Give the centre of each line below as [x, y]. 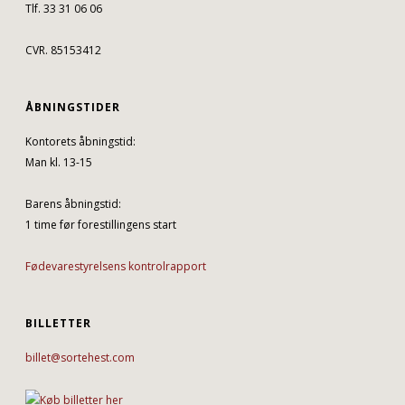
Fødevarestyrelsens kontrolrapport [116, 266]
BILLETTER [59, 323]
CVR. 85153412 [64, 50]
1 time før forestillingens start [101, 225]
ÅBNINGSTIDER [73, 107]
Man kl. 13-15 [59, 162]
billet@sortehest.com [80, 358]
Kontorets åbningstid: [81, 141]
